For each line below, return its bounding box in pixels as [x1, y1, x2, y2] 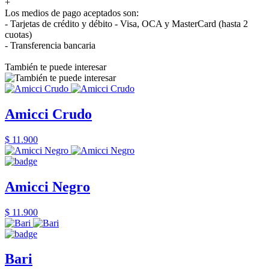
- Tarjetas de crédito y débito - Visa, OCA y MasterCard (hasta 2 [5, 18, 248, 29]
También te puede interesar [5, 61, 106, 72]
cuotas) [5, 29, 32, 40]
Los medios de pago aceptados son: [5, 7, 139, 18]
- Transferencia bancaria [5, 40, 95, 50]
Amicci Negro [5, 178, 90, 195]
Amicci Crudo [5, 106, 92, 122]
